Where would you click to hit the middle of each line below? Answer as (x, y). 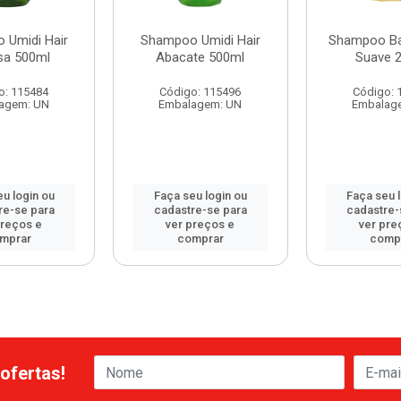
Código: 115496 (200, 92)
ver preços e (200, 224)
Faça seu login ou (200, 196)
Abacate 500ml (200, 57)
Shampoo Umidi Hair (200, 40)
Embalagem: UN (200, 104)
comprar (200, 239)
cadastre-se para (200, 210)
